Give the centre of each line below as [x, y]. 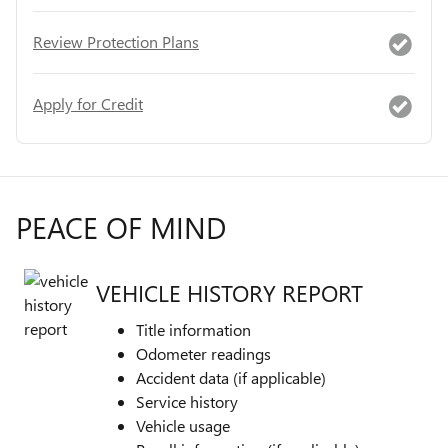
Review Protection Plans [116, 42]
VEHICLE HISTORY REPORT [229, 293]
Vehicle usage [183, 425]
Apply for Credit [88, 104]
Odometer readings [203, 353]
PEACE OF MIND [121, 226]
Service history [187, 401]
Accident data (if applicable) [231, 377]
